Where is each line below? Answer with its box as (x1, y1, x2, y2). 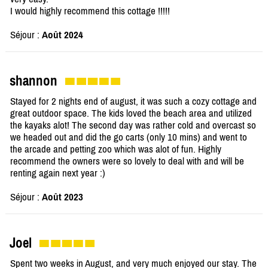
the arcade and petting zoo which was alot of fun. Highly (10, 143, 221, 156)
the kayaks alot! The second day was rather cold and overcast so (10, 119, 256, 132)
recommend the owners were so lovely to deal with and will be (10, 155, 244, 167)
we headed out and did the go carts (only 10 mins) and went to (10, 131, 247, 144)
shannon (10, 73, 57, 89)
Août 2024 (42, 29, 83, 41)
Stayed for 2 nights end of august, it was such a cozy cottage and (10, 95, 257, 108)
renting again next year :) (10, 167, 105, 179)
